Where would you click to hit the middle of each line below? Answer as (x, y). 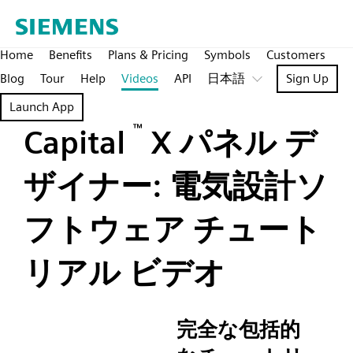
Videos (140, 78)
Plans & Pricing (148, 55)
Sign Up (307, 78)
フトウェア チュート (173, 229)
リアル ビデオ (124, 273)
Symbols (227, 55)
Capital (78, 143)
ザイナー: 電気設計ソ (176, 186)
